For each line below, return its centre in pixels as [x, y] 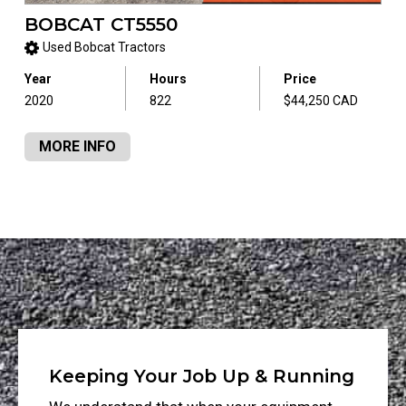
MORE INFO [77, 147]
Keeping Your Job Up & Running [201, 377]
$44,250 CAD [320, 101]
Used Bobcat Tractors [104, 48]
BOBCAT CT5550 [101, 24]
